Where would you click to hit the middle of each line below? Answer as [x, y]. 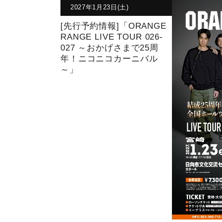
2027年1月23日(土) [100, 7]
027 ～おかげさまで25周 [110, 48]
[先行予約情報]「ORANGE [113, 26]
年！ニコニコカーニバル [109, 58]
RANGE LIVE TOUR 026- [112, 37]
